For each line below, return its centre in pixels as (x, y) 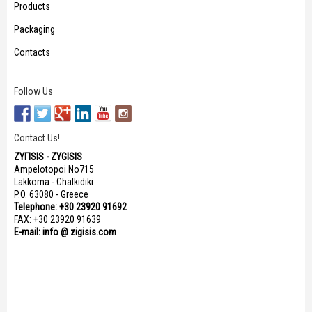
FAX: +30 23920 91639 (57, 219)
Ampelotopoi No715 (54, 169)
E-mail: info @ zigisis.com (65, 232)
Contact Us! (37, 138)
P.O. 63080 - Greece (51, 194)
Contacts (32, 52)
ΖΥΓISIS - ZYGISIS (48, 157)
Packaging (34, 29)
